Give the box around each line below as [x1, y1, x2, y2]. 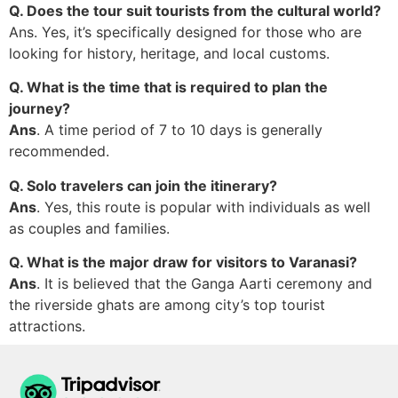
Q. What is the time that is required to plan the [9, 78, 328, 97]
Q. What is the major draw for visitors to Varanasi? [9, 253, 357, 272]
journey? [9, 99, 70, 118]
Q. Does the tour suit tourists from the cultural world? [9, 2, 381, 20]
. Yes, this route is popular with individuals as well [36, 197, 370, 216]
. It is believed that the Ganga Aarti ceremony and [36, 275, 372, 293]
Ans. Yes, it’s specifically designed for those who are [9, 23, 362, 42]
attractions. [9, 317, 85, 336]
